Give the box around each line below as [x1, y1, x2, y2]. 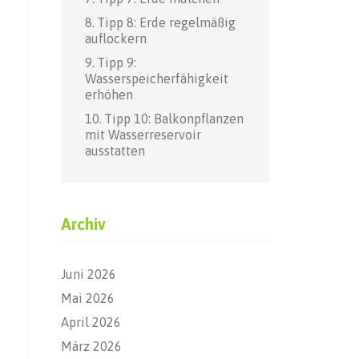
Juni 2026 [61, 266, 116, 281]
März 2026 [61, 338, 122, 353]
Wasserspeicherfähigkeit [85, 71, 228, 86]
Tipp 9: [97, 54, 137, 70]
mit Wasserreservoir [85, 127, 201, 142]
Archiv [61, 214, 106, 233]
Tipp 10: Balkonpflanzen [104, 111, 244, 126]
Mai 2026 [61, 290, 115, 305]
